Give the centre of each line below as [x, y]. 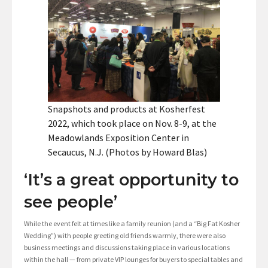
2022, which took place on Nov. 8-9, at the [132, 124]
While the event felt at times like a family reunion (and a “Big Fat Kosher [132, 224]
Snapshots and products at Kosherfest [127, 109]
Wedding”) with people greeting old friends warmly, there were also [125, 236]
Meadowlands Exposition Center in [118, 138]
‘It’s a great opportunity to [131, 180]
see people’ [71, 202]
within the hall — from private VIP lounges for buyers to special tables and [133, 260]
